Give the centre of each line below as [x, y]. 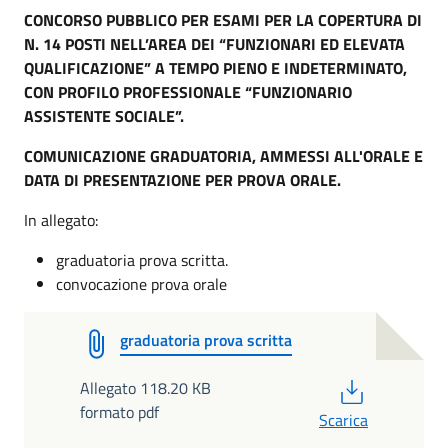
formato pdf [119, 412]
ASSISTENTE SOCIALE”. [104, 116]
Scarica [343, 420]
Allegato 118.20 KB [145, 388]
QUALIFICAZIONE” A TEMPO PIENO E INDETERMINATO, [215, 68]
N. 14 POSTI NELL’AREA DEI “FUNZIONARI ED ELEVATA [214, 44]
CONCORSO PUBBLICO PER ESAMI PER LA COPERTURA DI [223, 20]
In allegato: [61, 220]
